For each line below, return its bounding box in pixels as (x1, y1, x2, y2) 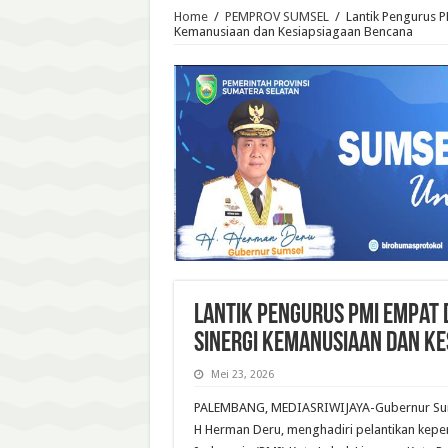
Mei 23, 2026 (210, 367, 274, 381)
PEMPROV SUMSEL (224, 9, 329, 24)
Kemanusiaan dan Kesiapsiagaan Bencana (173, 24, 413, 39)
